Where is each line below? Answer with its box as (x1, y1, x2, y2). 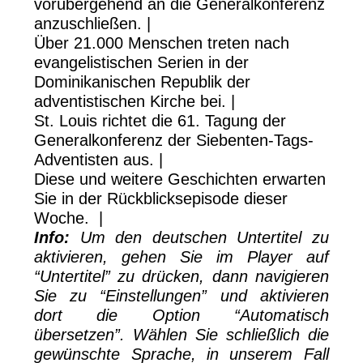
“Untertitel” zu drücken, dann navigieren (34, 267, 329, 285)
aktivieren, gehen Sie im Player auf (34, 247, 329, 266)
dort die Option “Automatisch (34, 305, 329, 324)
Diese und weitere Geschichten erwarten (34, 169, 327, 188)
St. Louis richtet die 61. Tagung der (34, 111, 287, 130)
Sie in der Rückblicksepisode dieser (34, 189, 288, 207)
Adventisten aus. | (34, 150, 164, 169)
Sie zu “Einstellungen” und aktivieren (34, 286, 329, 305)
